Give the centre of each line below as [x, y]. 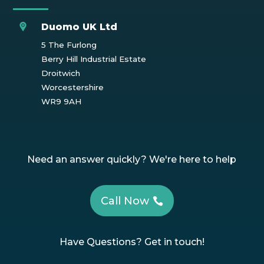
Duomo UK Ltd [79, 27]
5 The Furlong [69, 44]
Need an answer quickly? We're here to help [132, 160]
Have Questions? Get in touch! [132, 242]
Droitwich [60, 73]
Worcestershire [72, 87]
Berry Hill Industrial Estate [93, 59]
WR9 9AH [61, 101]
